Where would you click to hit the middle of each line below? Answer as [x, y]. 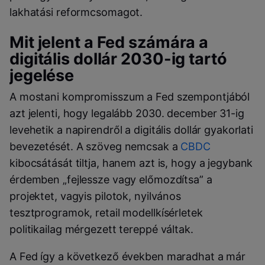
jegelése [42, 75]
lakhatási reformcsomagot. [76, 12]
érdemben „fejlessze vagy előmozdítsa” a [111, 179]
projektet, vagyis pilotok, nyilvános [95, 196]
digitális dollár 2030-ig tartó [118, 59]
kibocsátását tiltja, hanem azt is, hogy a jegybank [131, 163]
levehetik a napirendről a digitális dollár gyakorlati [132, 130]
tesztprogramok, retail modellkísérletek [106, 212]
